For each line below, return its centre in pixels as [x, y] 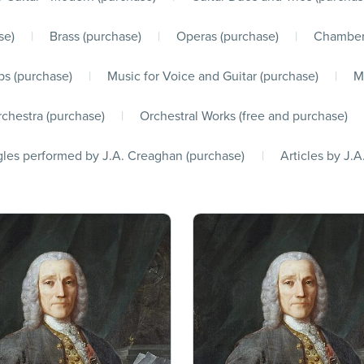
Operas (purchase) [228, 36]
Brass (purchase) [95, 36]
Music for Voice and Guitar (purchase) [213, 76]
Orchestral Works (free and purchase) [244, 116]
